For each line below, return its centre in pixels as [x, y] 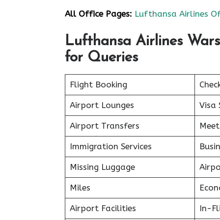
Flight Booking [98, 84]
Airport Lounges [102, 105]
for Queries [101, 58]
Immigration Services [110, 146]
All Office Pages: [98, 14]
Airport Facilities [103, 208]
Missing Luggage [102, 167]
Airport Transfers [104, 126]
